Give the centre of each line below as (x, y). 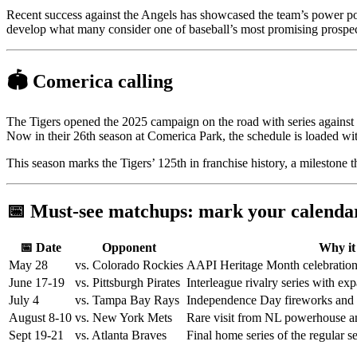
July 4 (24, 300)
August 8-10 (40, 318)
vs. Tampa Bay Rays (127, 300)
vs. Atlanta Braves (121, 335)
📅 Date (40, 248)
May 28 (28, 265)
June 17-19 (37, 283)
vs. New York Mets (124, 318)
